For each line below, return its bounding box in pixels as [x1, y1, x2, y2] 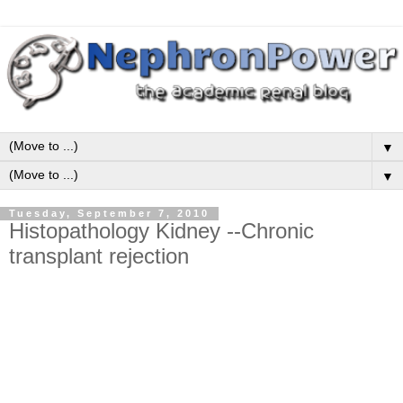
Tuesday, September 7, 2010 [9, 208, 210, 219]
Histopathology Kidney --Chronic [9, 219, 314, 244]
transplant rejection [9, 244, 189, 269]
